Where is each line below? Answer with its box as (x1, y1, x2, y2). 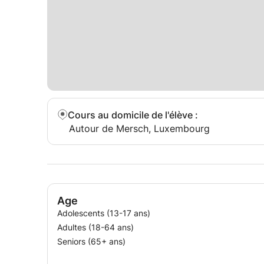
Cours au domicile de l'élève (68, 109, 193, 121)
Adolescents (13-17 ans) (57, 208, 150, 218)
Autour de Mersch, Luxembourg (69, 123, 210, 134)
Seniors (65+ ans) (57, 236, 126, 246)
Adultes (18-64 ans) (57, 222, 134, 232)
